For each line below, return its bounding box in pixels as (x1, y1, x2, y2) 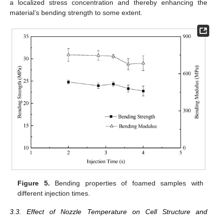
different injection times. (17, 189, 91, 197)
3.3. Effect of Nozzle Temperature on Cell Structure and (10, 207, 207, 216)
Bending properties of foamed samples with (49, 179, 203, 187)
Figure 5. (17, 179, 50, 187)
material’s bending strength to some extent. (10, 8, 142, 16)
